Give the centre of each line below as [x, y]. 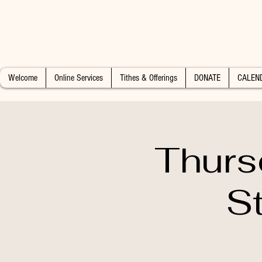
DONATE [207, 78]
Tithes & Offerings [149, 78]
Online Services [79, 78]
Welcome [23, 78]
